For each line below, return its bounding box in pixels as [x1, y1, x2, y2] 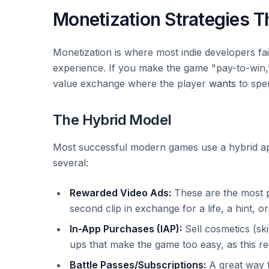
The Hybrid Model [53, 111, 172, 128]
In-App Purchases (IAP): [70, 223, 182, 235]
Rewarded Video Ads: [70, 187, 171, 199]
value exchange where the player [53, 77, 209, 89]
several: [53, 157, 88, 169]
